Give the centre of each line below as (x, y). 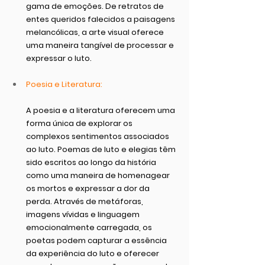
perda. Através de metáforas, (85, 201)
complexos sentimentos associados (98, 136)
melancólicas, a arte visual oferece (96, 32)
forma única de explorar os (80, 123)
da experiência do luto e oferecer (93, 253)
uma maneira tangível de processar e (101, 45)
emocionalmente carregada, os (90, 227)
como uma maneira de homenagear (99, 175)
